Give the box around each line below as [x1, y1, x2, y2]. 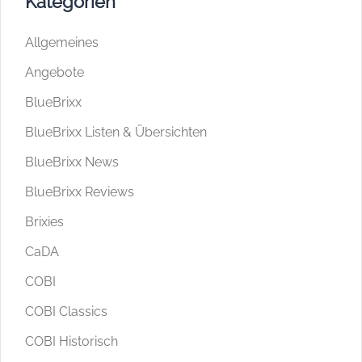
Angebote [25, 65, 84, 81]
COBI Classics [25, 304, 107, 320]
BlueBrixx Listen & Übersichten [25, 124, 207, 141]
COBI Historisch [25, 334, 118, 350]
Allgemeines [25, 35, 99, 51]
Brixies [25, 214, 64, 230]
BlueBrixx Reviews [25, 184, 134, 200]
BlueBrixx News [25, 154, 119, 170]
